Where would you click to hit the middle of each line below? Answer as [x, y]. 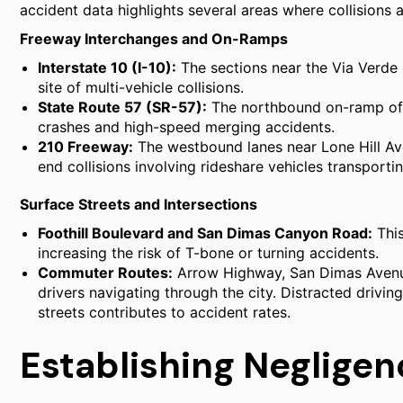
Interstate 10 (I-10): [107, 67]
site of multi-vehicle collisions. [141, 87]
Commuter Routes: [105, 273]
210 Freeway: [85, 147]
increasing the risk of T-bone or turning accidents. [208, 253]
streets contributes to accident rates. [164, 312]
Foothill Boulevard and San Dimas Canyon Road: [205, 233]
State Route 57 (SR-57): [122, 107]
